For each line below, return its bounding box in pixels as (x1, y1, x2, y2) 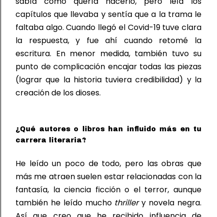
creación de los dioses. (15, 87, 101, 98)
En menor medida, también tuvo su (56, 47, 201, 59)
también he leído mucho (15, 197, 115, 208)
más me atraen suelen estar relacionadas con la (15, 170, 201, 182)
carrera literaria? (15, 136, 86, 144)
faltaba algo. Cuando (15, 21, 98, 33)
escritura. (15, 47, 56, 59)
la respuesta (15, 34, 68, 46)
